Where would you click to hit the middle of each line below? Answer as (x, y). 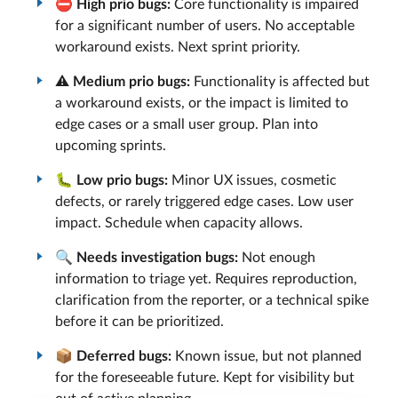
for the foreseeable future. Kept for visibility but (205, 378)
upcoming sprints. (111, 145)
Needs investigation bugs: (157, 258)
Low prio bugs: (122, 181)
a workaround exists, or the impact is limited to (202, 103)
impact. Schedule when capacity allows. (179, 223)
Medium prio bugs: (131, 81)
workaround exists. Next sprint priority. (178, 47)
